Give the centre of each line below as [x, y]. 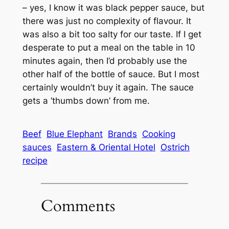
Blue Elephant [74, 134]
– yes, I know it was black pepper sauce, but [113, 7]
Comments [78, 206]
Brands [122, 134]
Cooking [158, 134]
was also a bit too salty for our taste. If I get [112, 34]
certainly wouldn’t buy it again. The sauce [108, 87]
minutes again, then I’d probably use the [105, 61]
